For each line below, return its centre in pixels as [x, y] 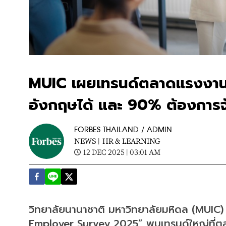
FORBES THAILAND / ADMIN [123, 130]
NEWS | [87, 141]
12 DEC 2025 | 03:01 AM [122, 152]
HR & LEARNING [131, 141]
